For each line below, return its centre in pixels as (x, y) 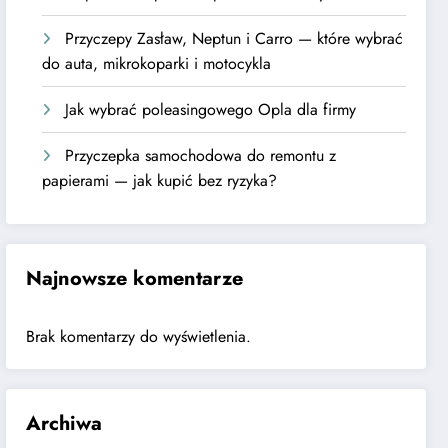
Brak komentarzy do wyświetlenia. (139, 337)
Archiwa (64, 424)
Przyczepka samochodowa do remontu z (201, 155)
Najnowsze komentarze (135, 279)
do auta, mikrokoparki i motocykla (157, 63)
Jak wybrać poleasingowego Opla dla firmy (211, 109)
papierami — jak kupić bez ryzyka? (160, 180)
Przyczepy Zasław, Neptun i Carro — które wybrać (234, 38)
